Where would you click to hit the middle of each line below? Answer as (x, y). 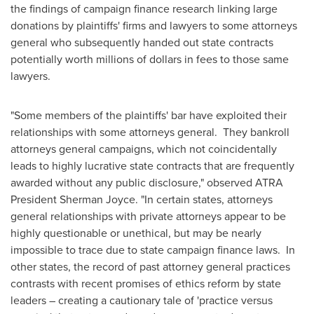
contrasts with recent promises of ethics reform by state (146, 283)
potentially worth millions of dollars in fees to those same (150, 59)
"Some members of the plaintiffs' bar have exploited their (149, 115)
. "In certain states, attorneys (204, 199)
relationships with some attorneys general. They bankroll (150, 132)
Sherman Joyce (97, 199)
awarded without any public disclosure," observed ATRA (147, 182)
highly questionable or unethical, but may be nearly (136, 233)
